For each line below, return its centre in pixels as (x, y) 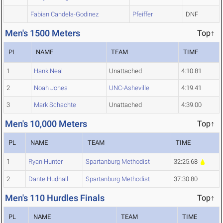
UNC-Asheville (129, 88)
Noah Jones (51, 88)
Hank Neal (48, 71)
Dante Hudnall (48, 179)
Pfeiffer (143, 14)
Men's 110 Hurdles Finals (55, 198)
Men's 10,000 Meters (46, 124)
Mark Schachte (55, 105)
